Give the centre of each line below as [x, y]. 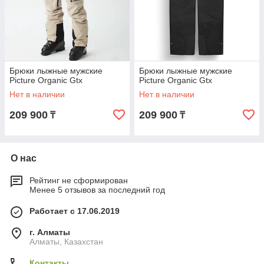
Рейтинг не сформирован [79, 180]
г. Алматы [50, 232]
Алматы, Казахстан [66, 242]
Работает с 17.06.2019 [75, 211]
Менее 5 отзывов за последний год [97, 190]
